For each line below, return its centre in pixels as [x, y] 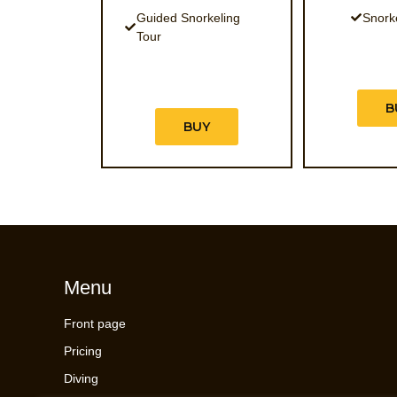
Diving [81, 378]
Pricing [83, 351]
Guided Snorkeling [189, 17]
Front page [95, 323]
